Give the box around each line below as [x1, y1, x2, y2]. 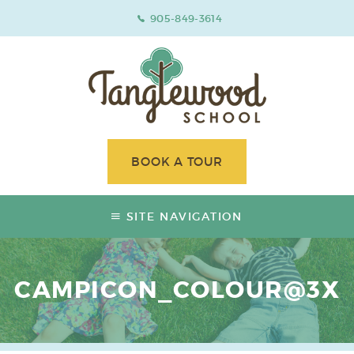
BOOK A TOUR [131, 153, 223, 169]
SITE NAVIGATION [126, 209, 243, 224]
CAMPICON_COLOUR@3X [14, 274, 340, 305]
